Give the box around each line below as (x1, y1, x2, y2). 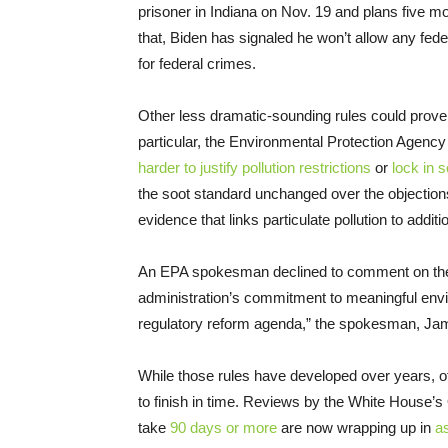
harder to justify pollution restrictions (138, 158, 371, 176)
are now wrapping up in (277, 418, 435, 436)
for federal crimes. (138, 54, 256, 72)
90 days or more (170, 418, 277, 436)
